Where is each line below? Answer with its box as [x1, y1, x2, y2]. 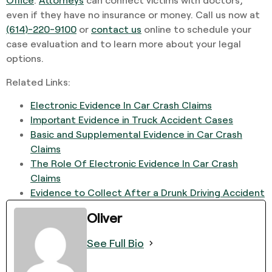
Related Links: [6, 75, 73, 87]
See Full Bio [87, 236, 144, 250]
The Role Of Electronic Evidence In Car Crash [30, 157, 238, 169]
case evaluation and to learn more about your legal [6, 38, 241, 50]
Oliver [87, 209, 122, 226]
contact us [91, 23, 141, 35]
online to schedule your [141, 23, 251, 35]
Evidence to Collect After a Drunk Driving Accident [30, 186, 265, 199]
